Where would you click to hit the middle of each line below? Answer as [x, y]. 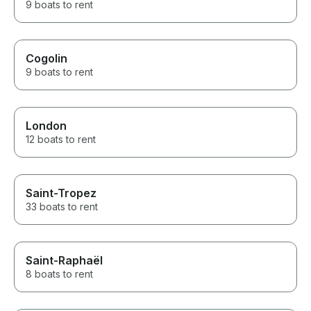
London [46, 126]
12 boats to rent [61, 140]
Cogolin [47, 59]
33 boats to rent [62, 207]
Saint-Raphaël [64, 261]
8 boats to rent [59, 274]
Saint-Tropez [61, 193]
